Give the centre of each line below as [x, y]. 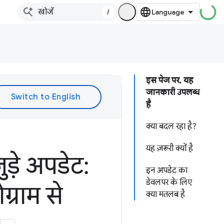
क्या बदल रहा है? [171, 126]
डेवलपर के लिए [169, 182]
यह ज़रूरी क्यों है [169, 148]
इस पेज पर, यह [169, 80]
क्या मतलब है [165, 194]
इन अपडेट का [167, 170]
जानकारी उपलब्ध [173, 92]
